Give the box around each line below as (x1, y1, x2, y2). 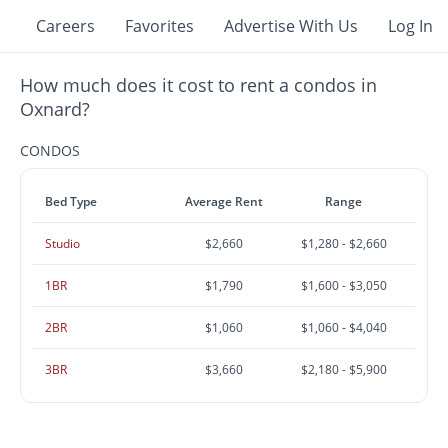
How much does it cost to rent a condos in (20, 73, 378, 97)
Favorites (125, 15, 194, 37)
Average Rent (185, 193, 264, 210)
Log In (388, 15, 433, 37)
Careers (36, 15, 95, 37)
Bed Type (45, 193, 98, 210)
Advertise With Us (224, 15, 358, 37)
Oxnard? (20, 97, 91, 121)
